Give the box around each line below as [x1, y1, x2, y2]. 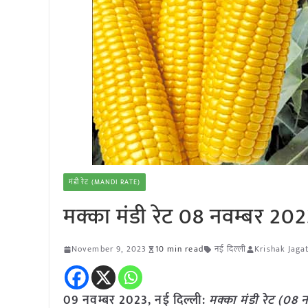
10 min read [155, 242, 203, 256]
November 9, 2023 [71, 242, 147, 256]
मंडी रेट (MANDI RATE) [69, 177, 140, 188]
